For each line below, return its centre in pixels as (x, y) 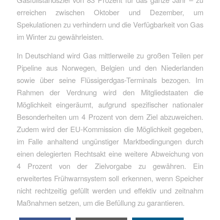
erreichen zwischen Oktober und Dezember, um (110, 12)
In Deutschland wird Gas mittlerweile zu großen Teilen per (110, 55)
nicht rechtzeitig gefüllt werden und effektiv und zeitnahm (110, 191)
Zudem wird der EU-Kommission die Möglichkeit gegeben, (110, 129)
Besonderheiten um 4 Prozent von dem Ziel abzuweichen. (110, 117)
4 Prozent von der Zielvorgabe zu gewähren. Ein (110, 166)
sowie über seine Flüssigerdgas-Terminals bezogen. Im (110, 80)
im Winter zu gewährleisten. (60, 37)
